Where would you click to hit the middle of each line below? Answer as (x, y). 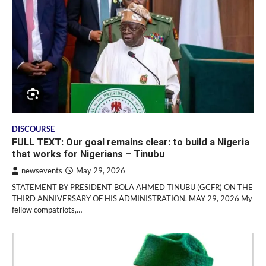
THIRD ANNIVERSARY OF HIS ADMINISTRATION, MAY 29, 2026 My (132, 198)
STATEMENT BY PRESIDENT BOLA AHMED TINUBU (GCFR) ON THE (132, 187)
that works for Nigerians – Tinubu (88, 154)
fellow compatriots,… (47, 209)
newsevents (42, 170)
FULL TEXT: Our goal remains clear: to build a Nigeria (131, 142)
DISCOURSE (33, 129)
